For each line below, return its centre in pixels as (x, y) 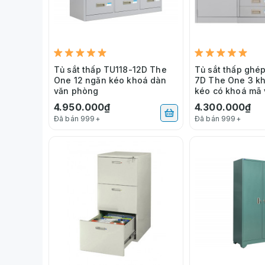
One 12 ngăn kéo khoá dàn (110, 80)
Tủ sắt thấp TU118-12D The (110, 69)
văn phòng (76, 91)
